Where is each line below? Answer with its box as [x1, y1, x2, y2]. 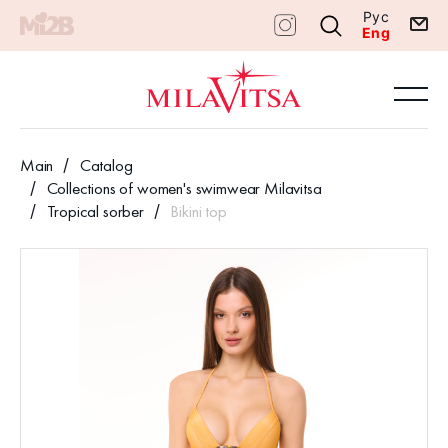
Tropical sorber [46, 200, 144, 221]
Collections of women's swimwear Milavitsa [46, 177, 322, 198]
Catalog [79, 154, 133, 175]
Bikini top [170, 200, 227, 221]
